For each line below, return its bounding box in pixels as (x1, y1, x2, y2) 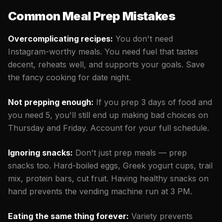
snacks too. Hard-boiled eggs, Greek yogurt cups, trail (8, 160, 213, 170)
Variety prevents (129, 211, 193, 221)
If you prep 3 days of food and (94, 97, 212, 107)
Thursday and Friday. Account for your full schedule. (8, 122, 209, 133)
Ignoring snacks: (8, 147, 73, 158)
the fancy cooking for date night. (8, 72, 131, 82)
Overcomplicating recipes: (8, 33, 113, 44)
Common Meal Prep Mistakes (8, 8, 175, 23)
